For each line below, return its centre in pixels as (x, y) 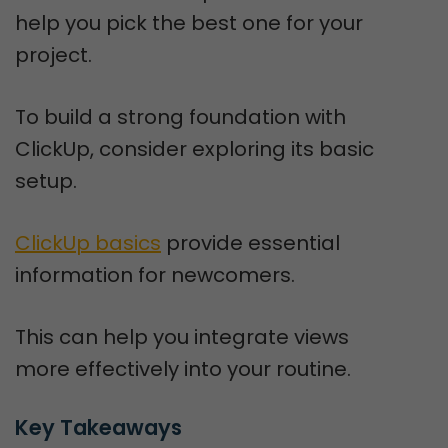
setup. (46, 181)
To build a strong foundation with (180, 117)
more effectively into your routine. (183, 369)
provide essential (250, 243)
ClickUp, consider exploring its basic (194, 149)
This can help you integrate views (182, 337)
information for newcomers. (155, 275)
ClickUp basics (88, 243)
